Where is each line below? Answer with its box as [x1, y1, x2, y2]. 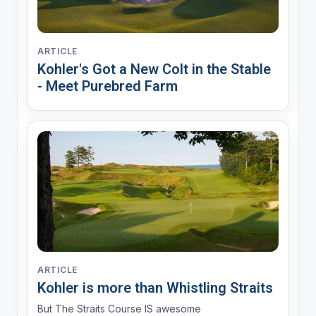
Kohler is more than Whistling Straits [37, 279, 273, 297]
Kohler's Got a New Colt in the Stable [37, 61, 271, 78]
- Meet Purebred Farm [37, 78, 178, 95]
